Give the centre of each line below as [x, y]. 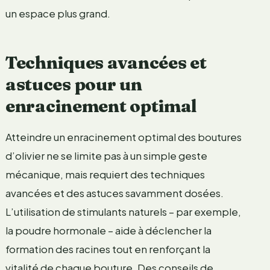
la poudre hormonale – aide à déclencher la [108, 230]
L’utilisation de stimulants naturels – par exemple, [123, 211]
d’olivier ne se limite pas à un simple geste [106, 155]
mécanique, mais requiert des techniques [105, 174]
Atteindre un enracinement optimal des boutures [123, 137]
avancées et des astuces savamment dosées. [114, 193]
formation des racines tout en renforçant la [108, 249]
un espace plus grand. [58, 13]
